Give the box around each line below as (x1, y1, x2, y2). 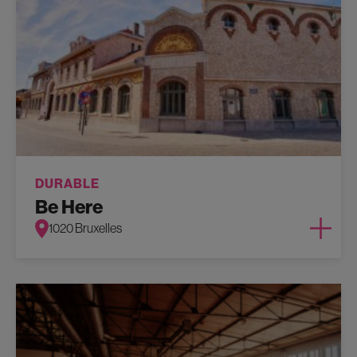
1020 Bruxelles (48, 220, 122, 237)
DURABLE (35, 175, 100, 192)
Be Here (35, 194, 103, 219)
